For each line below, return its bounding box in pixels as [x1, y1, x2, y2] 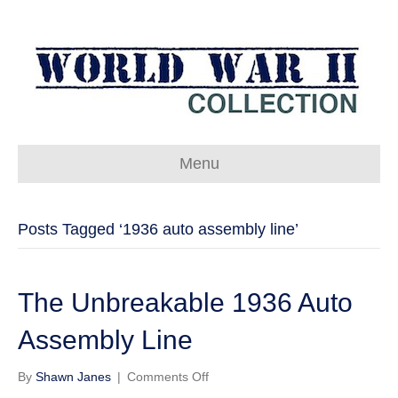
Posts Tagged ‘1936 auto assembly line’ [18, 220, 298, 238]
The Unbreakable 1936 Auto [18, 288, 353, 317]
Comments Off [127, 370, 209, 384]
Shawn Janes [36, 370, 111, 384]
